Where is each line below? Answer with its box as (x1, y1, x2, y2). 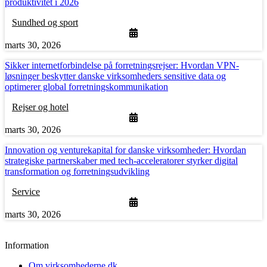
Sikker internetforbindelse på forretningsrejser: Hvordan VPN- (5, 60, 239, 71)
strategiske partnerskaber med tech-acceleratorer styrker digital (5, 156, 238, 166)
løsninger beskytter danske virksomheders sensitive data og (5, 71, 226, 82)
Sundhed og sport (12, 17, 78, 28)
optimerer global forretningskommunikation (5, 82, 168, 92)
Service (12, 187, 40, 197)
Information (5, 240, 49, 251)
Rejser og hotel (12, 102, 69, 113)
